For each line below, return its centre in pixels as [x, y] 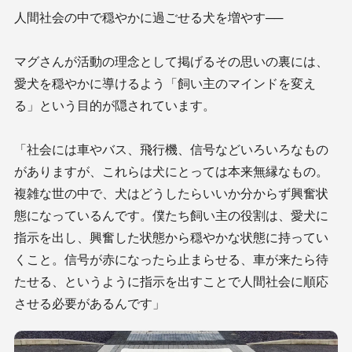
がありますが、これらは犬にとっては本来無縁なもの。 [171, 171]
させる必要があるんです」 [90, 303]
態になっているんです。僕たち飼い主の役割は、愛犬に [171, 215]
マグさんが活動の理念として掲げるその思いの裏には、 [171, 61]
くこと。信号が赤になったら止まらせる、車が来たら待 [171, 259]
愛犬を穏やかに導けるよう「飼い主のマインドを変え [165, 83]
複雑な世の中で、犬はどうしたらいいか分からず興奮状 [171, 193]
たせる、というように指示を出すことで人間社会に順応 [171, 281]
